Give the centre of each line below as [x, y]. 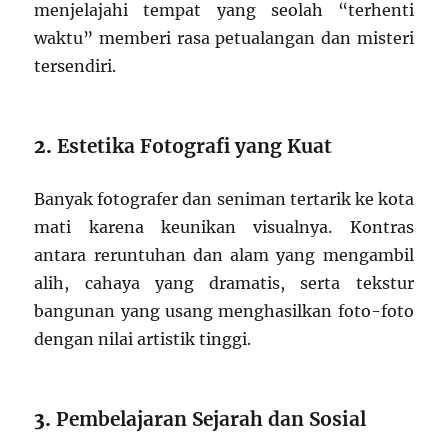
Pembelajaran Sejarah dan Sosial [211, 418]
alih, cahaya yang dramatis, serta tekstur [224, 282]
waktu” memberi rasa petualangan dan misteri [224, 37]
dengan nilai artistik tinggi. [143, 338]
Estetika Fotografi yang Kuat [195, 145]
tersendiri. [75, 65]
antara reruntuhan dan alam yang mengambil [224, 254]
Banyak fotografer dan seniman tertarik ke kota [224, 198]
